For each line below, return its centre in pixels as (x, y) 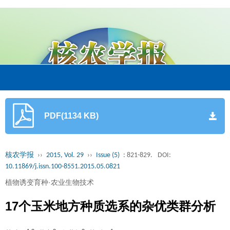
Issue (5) (108, 155)
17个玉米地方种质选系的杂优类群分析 (110, 206)
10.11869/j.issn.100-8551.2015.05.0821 (63, 167)
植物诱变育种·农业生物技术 (50, 182)
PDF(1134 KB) (71, 116)
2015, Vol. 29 (65, 155)
